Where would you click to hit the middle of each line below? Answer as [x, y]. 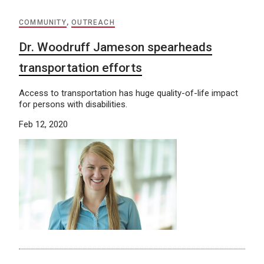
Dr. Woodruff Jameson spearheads [115, 47]
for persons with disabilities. [73, 104]
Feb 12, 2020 [43, 124]
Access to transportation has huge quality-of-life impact [128, 93]
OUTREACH [93, 22]
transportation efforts [80, 67]
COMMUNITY [43, 22]
